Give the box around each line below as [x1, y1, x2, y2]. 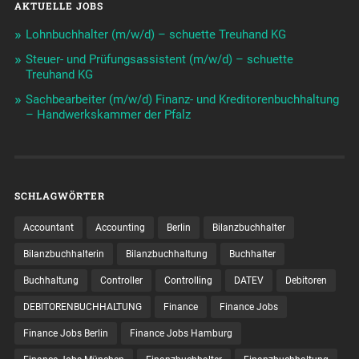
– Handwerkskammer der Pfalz [25, 107, 191, 122]
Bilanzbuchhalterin [22, 248, 104, 260]
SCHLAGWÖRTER [14, 188, 105, 202]
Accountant [22, 221, 74, 233]
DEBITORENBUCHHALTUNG [22, 301, 142, 313]
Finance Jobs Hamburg [129, 327, 232, 339]
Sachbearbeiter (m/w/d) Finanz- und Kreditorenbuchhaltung [25, 91, 339, 107]
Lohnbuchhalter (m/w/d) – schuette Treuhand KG [25, 26, 286, 42]
